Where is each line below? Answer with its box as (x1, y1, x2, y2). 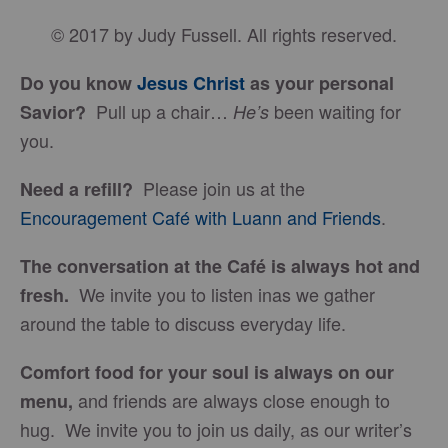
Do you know (20, 70, 137, 96)
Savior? (20, 99, 86, 125)
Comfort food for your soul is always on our (20, 359, 394, 385)
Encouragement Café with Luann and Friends (20, 204, 381, 230)
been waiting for (269, 98, 401, 124)
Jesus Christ (137, 70, 245, 96)
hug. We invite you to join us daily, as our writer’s (20, 416, 412, 442)
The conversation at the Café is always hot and (20, 253, 420, 279)
